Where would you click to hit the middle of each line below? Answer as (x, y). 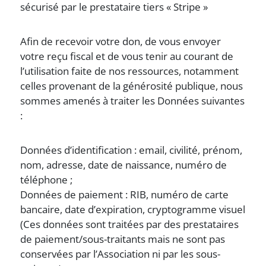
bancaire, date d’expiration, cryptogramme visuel (133, 209)
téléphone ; (47, 180)
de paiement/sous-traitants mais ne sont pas (123, 239)
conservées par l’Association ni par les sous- (121, 254)
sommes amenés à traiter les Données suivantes (133, 101)
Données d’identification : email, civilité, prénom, (132, 150)
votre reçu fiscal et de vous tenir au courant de (127, 56)
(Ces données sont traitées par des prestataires (130, 224)
